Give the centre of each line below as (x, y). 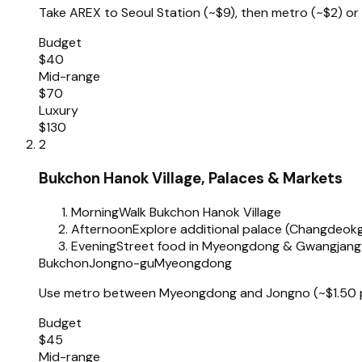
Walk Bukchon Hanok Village (200, 212)
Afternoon (102, 229)
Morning (95, 212)
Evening (94, 246)
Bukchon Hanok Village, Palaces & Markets (191, 178)
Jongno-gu (122, 263)
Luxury (59, 111)
